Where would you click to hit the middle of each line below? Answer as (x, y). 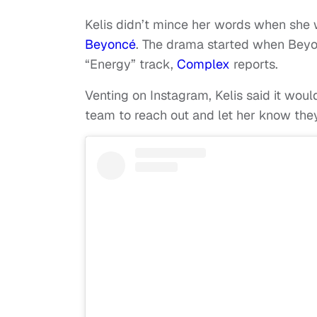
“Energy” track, (131, 64)
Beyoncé (110, 44)
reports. (254, 64)
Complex (203, 64)
